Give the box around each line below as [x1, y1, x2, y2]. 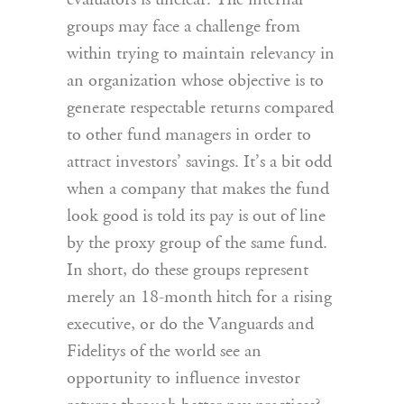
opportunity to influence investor [67, 370, 300, 388]
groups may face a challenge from [67, 18, 300, 36]
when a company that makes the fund [67, 180, 329, 198]
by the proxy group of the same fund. [67, 234, 327, 252]
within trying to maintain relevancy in [67, 45, 335, 63]
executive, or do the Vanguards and [67, 316, 314, 334]
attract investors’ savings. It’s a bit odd [67, 153, 332, 171]
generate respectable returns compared [67, 99, 334, 117]
